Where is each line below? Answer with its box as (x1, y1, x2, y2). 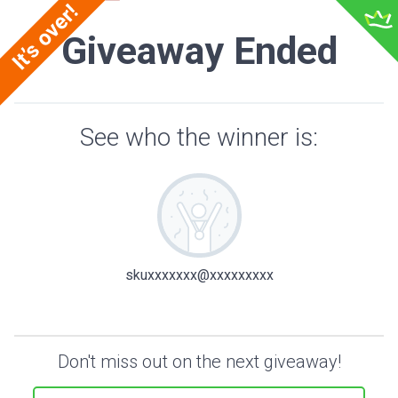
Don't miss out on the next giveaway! (57, 351, 341, 372)
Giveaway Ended (60, 28, 338, 74)
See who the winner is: (80, 123, 318, 152)
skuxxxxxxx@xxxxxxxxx (124, 267, 274, 283)
